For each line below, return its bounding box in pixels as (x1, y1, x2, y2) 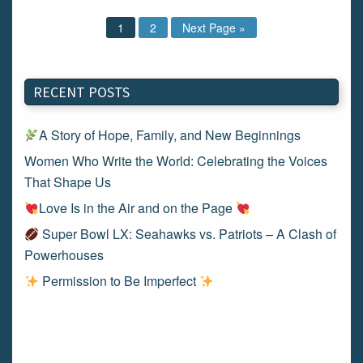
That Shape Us (24, 173, 111, 191)
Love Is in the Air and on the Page (39, 199, 237, 217)
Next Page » (182, 19, 246, 36)
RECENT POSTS (33, 83, 130, 101)
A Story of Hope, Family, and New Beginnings (39, 126, 301, 144)
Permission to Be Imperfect (39, 271, 200, 290)
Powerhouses (24, 246, 104, 264)
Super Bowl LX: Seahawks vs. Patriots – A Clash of (39, 224, 337, 243)
